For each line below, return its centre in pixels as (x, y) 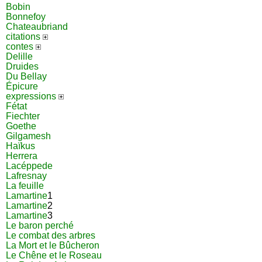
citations (24, 37)
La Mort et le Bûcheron (53, 245)
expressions (32, 96)
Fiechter (23, 116)
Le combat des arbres (51, 235)
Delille (19, 56)
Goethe (21, 126)
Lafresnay (26, 176)
